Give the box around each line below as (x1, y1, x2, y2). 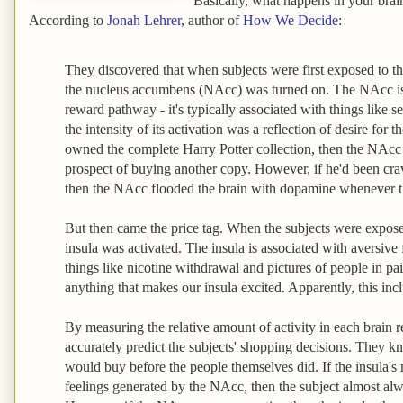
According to (29, 12, 107, 28)
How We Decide (243, 12, 338, 28)
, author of (181, 12, 243, 28)
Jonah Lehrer (107, 12, 181, 28)
